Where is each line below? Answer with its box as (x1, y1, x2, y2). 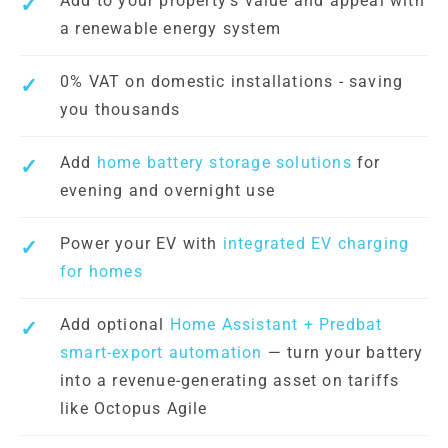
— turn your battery (262, 343, 424, 363)
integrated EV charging (222, 234, 410, 254)
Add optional (60, 315, 170, 335)
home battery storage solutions (96, 153, 352, 173)
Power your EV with (60, 234, 223, 254)
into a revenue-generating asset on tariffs (60, 371, 400, 391)
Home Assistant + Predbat (169, 315, 383, 335)
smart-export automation (60, 343, 263, 363)
